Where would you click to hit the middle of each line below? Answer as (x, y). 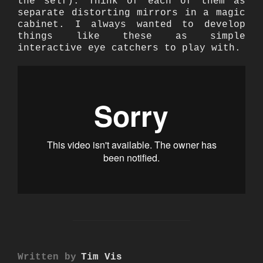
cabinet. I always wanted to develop (131, 25)
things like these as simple (131, 36)
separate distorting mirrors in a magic (131, 13)
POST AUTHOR (131, 255)
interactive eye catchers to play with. (129, 48)
